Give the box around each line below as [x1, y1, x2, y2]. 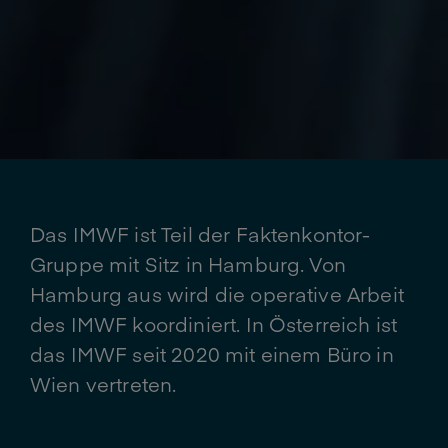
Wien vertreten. [30, 370, 177, 398]
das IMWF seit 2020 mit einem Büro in [30, 340, 394, 368]
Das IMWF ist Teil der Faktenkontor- [30, 220, 371, 248]
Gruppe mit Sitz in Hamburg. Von [30, 250, 346, 278]
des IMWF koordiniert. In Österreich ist [30, 310, 398, 338]
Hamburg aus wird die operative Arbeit [30, 280, 404, 308]
